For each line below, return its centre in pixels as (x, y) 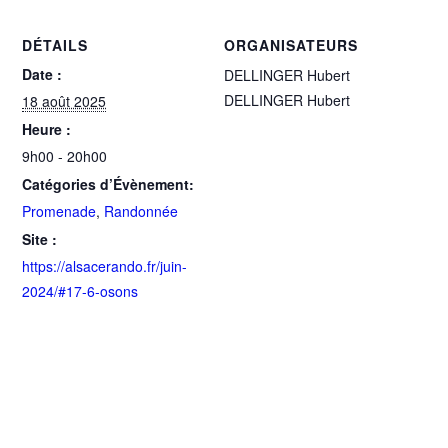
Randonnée (141, 211)
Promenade (59, 211)
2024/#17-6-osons (80, 291)
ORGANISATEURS (291, 45)
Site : (40, 239)
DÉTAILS (55, 45)
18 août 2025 (64, 101)
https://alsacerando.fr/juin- (105, 266)
